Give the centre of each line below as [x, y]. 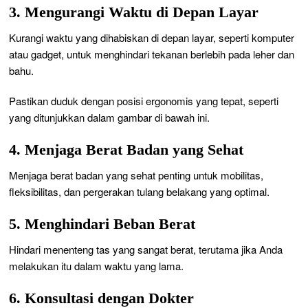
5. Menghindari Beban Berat [102, 224]
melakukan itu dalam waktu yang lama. [97, 265]
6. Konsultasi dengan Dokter [102, 298]
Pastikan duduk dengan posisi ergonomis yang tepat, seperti [144, 100]
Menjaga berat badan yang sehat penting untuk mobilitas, [136, 175]
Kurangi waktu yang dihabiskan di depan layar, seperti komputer [152, 37]
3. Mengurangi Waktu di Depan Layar [134, 12]
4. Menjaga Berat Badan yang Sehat [126, 150]
